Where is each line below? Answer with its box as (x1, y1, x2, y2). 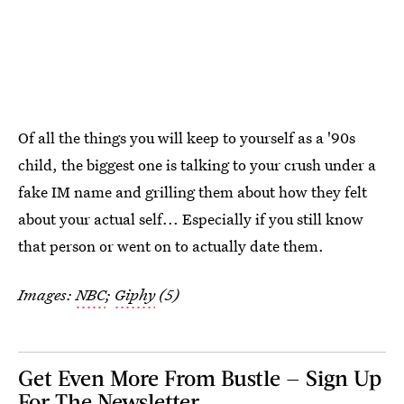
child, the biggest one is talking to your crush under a (18, 154, 376, 176)
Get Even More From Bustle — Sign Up (18, 364, 381, 391)
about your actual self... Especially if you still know (18, 208, 363, 230)
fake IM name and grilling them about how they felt (18, 181, 367, 203)
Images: (18, 284, 76, 306)
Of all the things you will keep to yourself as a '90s (18, 127, 355, 149)
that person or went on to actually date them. (18, 235, 324, 257)
